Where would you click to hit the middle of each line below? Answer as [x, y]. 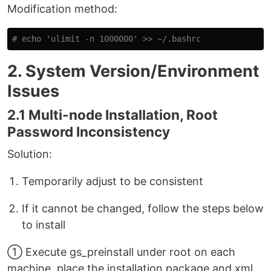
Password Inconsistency [89, 132]
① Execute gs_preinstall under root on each [121, 252]
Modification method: [62, 9]
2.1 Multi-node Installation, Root [113, 115]
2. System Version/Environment [133, 71]
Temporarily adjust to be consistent [113, 181]
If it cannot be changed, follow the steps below [143, 208]
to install [44, 225]
